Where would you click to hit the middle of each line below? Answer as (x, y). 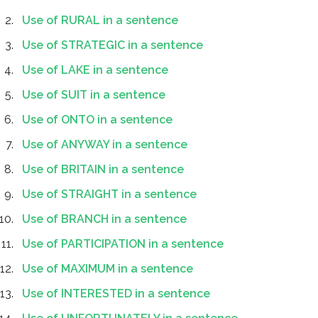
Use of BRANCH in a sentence (104, 219)
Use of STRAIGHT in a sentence (109, 194)
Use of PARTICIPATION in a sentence (123, 244)
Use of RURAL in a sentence (100, 20)
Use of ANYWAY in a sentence (105, 144)
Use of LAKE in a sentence (95, 70)
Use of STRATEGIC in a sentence (113, 45)
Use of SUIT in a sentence (94, 95)
